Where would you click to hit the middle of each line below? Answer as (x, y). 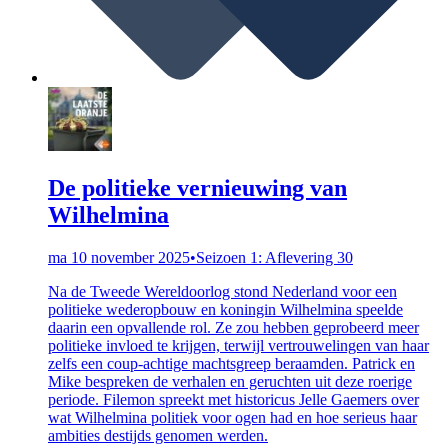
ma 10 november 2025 (119, 257)
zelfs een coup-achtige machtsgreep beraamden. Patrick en (231, 363)
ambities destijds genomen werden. (158, 435)
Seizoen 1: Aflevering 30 (274, 257)
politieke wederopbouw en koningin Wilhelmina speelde (225, 309)
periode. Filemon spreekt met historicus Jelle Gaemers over (233, 399)
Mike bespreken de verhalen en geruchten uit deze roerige (230, 381)
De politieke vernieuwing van (197, 187)
